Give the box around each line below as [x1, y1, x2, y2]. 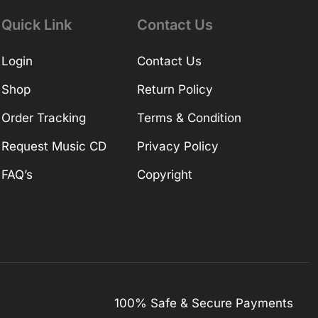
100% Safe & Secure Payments [114, 295, 293, 310]
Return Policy [136, 82, 213, 97]
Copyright [136, 168, 192, 182]
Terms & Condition [136, 111, 241, 126]
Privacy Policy [136, 139, 219, 154]
